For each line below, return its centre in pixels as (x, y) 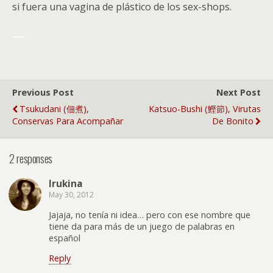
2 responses (31, 158)
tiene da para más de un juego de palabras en (142, 226)
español (65, 238)
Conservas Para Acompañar (68, 121)
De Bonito (233, 121)
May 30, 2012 (71, 195)
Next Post (239, 92)
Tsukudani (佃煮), (54, 109)
